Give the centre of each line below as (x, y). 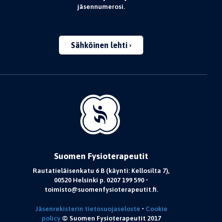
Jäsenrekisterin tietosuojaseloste (87, 209)
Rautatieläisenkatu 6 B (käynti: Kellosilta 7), (101, 170)
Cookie (156, 209)
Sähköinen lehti (100, 45)
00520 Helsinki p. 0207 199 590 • (101, 180)
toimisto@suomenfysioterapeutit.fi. (101, 189)
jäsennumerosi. (101, 6)
